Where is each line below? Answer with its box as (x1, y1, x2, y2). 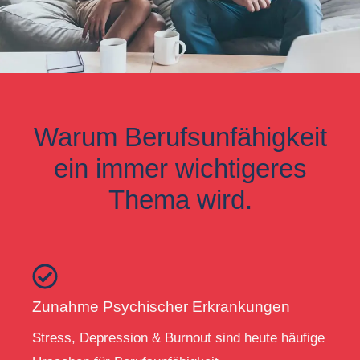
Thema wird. (108, 185, 252, 215)
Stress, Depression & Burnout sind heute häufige (32, 330, 325, 346)
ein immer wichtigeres (53, 153, 307, 184)
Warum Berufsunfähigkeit (33, 122, 327, 153)
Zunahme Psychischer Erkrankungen (32, 298, 290, 316)
